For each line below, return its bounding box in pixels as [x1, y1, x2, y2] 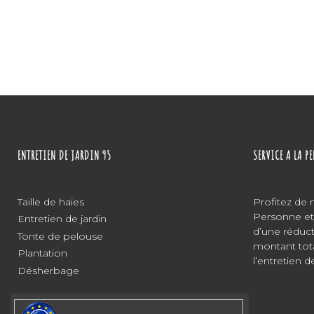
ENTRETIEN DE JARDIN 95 [17, 146, 111, 163]
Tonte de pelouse [17, 229, 103, 243]
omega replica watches [101, 96, 245, 111]
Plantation [17, 247, 67, 260]
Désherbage [17, 264, 79, 277]
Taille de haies [17, 195, 84, 208]
